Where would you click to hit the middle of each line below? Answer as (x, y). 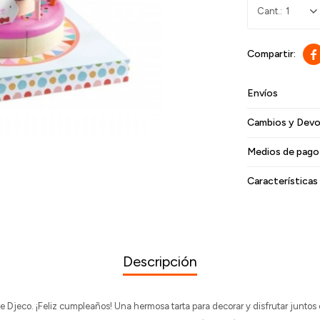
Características (283, 181)
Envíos (263, 93)
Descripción (160, 261)
